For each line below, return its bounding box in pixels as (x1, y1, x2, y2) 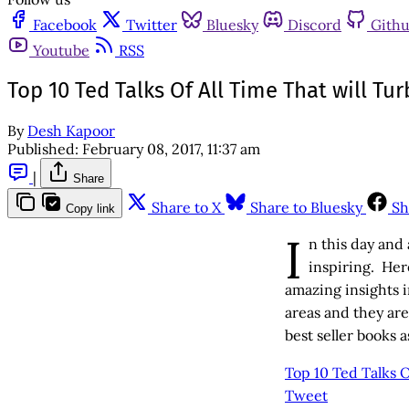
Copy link (66, 201, 115, 215)
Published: (7, 139, 79, 158)
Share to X (152, 197, 221, 216)
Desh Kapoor (27, 121, 115, 140)
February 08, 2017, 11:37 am (82, 139, 260, 158)
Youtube (33, 41, 89, 59)
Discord (288, 16, 341, 34)
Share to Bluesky (250, 197, 362, 216)
